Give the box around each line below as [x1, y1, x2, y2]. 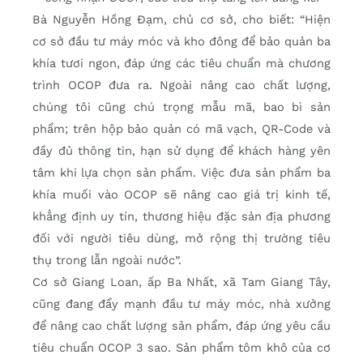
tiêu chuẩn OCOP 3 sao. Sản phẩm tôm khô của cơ [32, 340, 331, 356]
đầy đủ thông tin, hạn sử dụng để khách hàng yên [32, 143, 331, 159]
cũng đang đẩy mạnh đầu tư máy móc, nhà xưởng [32, 297, 331, 312]
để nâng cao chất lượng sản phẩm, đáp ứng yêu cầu [32, 318, 331, 334]
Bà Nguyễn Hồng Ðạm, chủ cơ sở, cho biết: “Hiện [32, 12, 331, 28]
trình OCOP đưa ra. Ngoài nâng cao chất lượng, [32, 78, 331, 93]
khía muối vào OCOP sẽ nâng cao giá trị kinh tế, [32, 187, 331, 203]
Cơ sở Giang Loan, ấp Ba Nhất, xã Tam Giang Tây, [32, 275, 331, 290]
